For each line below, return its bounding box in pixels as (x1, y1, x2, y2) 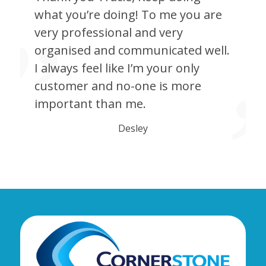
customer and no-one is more (34, 78, 201, 94)
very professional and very (34, 24, 183, 41)
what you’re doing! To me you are (34, 7, 222, 23)
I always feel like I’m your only (34, 60, 199, 77)
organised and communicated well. (34, 42, 230, 59)
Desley (118, 122, 148, 135)
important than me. (34, 96, 146, 112)
